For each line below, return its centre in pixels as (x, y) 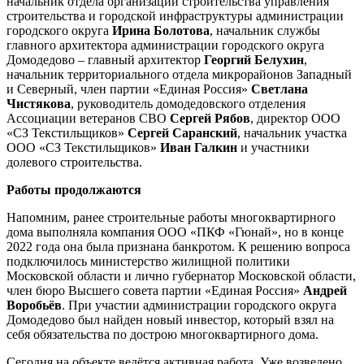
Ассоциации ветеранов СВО (88, 118)
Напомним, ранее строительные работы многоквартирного (171, 217)
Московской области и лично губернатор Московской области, (181, 275)
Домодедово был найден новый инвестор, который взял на (170, 319)
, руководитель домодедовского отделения (188, 103)
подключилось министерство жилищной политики (148, 261)
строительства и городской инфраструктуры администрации (175, 15)
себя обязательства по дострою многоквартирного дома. (162, 334)
